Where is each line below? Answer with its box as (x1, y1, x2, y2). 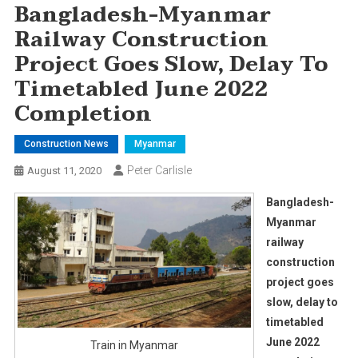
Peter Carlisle (126, 163, 192, 177)
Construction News (23, 137, 109, 149)
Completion (14, 96, 152, 132)
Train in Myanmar (89, 338, 178, 352)
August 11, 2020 (26, 164, 101, 177)
